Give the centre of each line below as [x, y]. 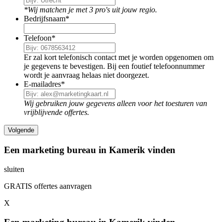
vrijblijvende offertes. [56, 112]
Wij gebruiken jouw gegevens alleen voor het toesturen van [115, 104]
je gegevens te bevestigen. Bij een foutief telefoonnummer [114, 66]
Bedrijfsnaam [45, 19]
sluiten [14, 169]
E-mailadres [42, 84]
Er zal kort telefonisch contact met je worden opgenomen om [119, 57]
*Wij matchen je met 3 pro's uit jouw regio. [90, 10]
